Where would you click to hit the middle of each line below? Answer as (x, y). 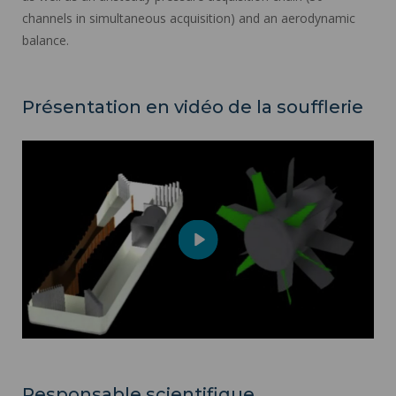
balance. (46, 40)
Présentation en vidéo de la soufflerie (193, 107)
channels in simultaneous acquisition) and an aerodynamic (189, 18)
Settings (352, 385)
